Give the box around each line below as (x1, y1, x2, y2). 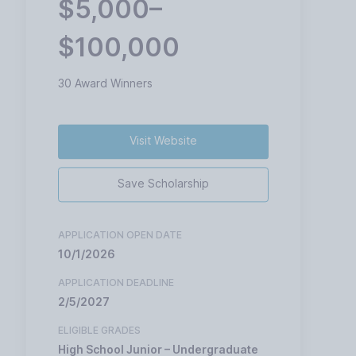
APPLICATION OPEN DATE (58, 229, 183, 242)
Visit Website (130, 133, 198, 148)
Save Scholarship (118, 176, 210, 191)
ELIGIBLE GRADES (58, 324, 141, 337)
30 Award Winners (58, 75, 153, 90)
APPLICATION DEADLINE (58, 277, 175, 289)
